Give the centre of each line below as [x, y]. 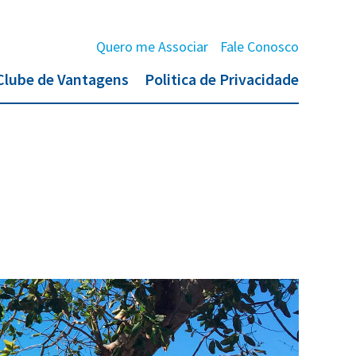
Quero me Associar [152, 46]
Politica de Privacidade [222, 79]
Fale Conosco [259, 46]
